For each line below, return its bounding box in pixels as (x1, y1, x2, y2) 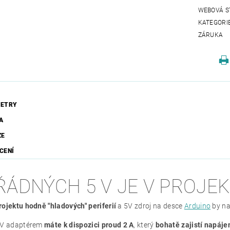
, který (133, 220, 156, 229)
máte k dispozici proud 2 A (44, 220, 134, 229)
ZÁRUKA (198, 31, 223, 39)
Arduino (184, 201, 211, 210)
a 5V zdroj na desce (116, 201, 184, 210)
